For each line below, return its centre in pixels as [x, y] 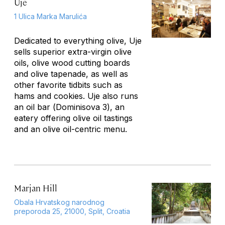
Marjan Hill [36, 188]
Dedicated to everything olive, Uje [78, 41]
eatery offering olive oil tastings [73, 118]
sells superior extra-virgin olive [73, 52]
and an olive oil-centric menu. [71, 129]
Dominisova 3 [81, 107]
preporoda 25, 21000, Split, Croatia [72, 211]
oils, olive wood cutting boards [72, 63]
